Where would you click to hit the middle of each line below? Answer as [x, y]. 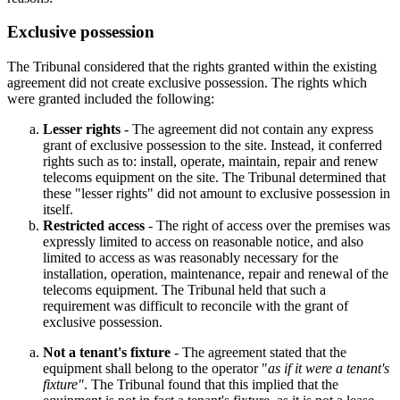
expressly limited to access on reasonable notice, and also [203, 241]
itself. [58, 209]
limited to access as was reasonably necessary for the [191, 257]
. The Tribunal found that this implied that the [211, 384]
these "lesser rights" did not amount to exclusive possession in [217, 193]
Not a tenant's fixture [107, 352]
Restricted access [94, 225]
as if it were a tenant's [329, 368]
